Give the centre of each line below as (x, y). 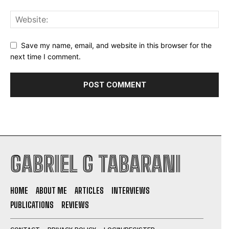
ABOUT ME (51, 191)
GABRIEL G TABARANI (96, 164)
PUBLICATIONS (32, 205)
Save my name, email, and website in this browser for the (116, 45)
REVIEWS (75, 205)
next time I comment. (45, 57)
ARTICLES (89, 191)
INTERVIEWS (131, 191)
